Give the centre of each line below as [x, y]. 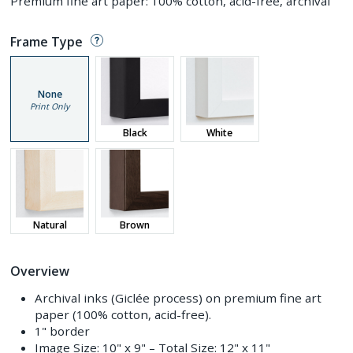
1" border [62, 331]
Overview [40, 271]
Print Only [50, 106]
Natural [50, 225]
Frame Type [47, 42]
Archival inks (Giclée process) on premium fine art [178, 297]
